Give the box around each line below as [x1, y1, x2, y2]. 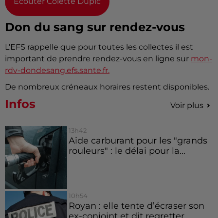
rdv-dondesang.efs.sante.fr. [5, 66, 109, 75]
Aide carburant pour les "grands [68, 135, 207, 146]
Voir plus [170, 101, 203, 110]
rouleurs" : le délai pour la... [68, 145, 185, 156]
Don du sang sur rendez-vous [5, 20, 185, 35]
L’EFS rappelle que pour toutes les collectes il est [5, 42, 193, 52]
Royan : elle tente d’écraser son [68, 200, 204, 211]
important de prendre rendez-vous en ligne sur [5, 54, 191, 64]
